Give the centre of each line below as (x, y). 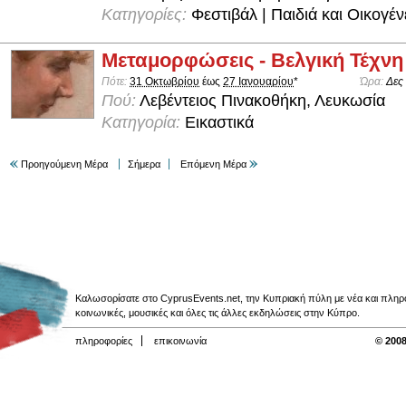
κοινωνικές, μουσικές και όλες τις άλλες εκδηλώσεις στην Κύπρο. (217, 313)
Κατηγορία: (143, 123)
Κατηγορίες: (146, 15)
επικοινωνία (180, 341)
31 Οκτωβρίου (164, 82)
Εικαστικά (219, 123)
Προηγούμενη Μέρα (64, 164)
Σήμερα (144, 164)
